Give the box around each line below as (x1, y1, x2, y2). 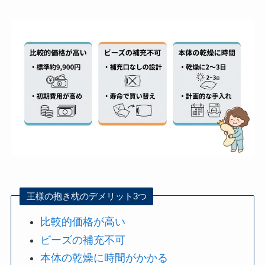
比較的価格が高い (40, 216, 126, 228)
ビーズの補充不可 (40, 234, 126, 246)
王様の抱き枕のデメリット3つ (26, 191, 147, 202)
